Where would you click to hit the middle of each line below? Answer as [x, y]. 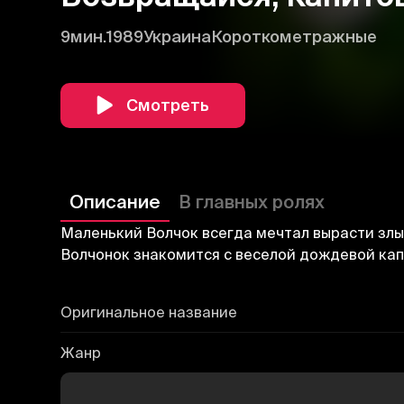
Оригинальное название [149, 312]
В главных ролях [252, 201]
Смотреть [168, 105]
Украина [178, 36]
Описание [115, 201]
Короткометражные [294, 36]
